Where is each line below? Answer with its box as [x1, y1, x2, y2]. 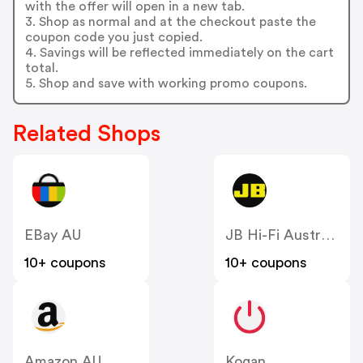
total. [24, 61, 58, 75]
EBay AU [24, 228, 81, 243]
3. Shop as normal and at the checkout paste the [24, 15, 316, 28]
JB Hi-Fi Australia [321, 228, 335, 243]
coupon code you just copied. [24, 30, 203, 44]
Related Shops [13, 122, 160, 146]
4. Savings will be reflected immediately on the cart [24, 45, 334, 59]
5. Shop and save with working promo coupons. [24, 76, 307, 90]
